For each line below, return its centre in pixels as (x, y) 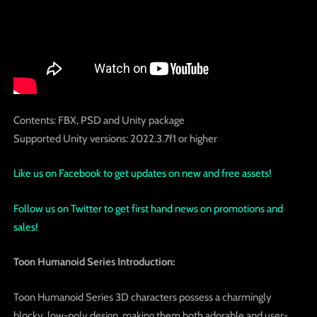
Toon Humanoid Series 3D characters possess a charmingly (142, 297)
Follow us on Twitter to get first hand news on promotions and (148, 208)
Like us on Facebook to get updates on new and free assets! (142, 174)
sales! (25, 227)
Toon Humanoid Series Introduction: (94, 262)
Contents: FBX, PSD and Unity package (99, 120)
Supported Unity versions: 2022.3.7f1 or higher (115, 138)
